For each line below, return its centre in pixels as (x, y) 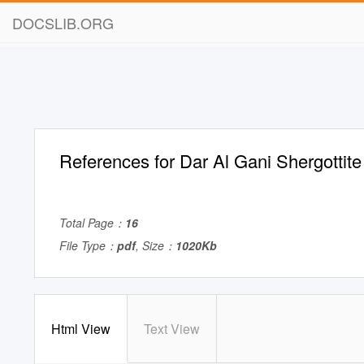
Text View (172, 329)
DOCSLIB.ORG (63, 23)
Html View (81, 329)
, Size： (156, 245)
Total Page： (92, 223)
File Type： (88, 245)
